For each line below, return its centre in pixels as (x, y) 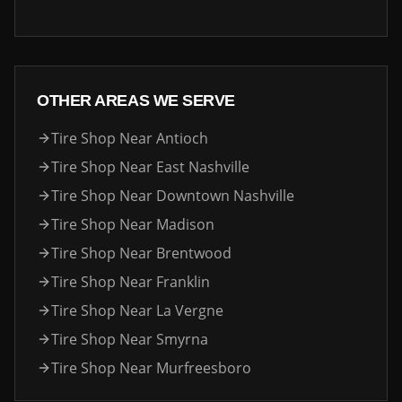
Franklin (183, 282)
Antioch (182, 138)
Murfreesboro (204, 368)
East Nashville (203, 167)
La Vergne (190, 310)
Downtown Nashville (225, 196)
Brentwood (194, 253)
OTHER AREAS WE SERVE (136, 100)
